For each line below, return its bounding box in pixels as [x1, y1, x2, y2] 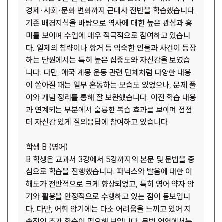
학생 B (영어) [26, 142, 68, 152]
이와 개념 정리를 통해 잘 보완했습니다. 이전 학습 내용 [26, 92, 196, 102]
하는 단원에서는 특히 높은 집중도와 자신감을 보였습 [26, 55, 190, 65]
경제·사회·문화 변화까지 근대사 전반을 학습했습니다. [26, 5, 196, 15]
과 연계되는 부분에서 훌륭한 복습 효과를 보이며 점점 [26, 105, 192, 114]
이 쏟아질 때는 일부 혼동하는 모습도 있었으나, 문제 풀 [26, 80, 196, 90]
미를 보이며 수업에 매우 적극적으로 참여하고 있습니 [26, 30, 190, 40]
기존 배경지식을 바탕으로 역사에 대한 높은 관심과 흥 [26, 18, 192, 28]
